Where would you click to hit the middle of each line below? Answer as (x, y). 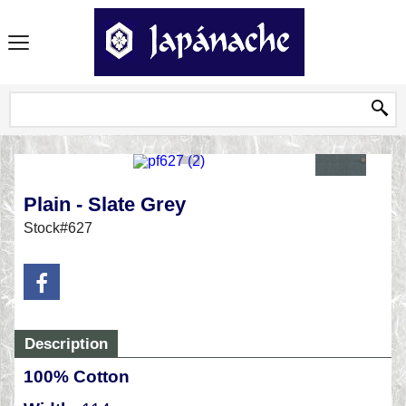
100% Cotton (77, 376)
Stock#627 (58, 227)
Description (66, 343)
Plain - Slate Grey (105, 204)
